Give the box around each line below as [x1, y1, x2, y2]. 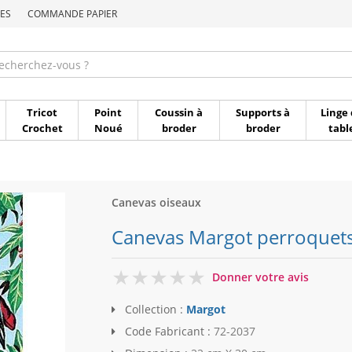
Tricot [27, 105, 57, 119]
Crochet [21, 121, 63, 135]
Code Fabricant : [121, 324, 214, 339]
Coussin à [155, 105, 203, 119]
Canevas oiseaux [111, 195, 201, 210]
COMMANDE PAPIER [27, 7, 117, 20]
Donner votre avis [211, 269, 309, 284]
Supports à [236, 105, 290, 119]
